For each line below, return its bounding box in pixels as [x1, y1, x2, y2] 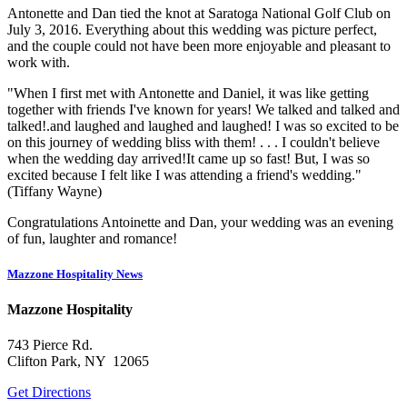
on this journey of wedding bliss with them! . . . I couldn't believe [7, 134, 380, 150]
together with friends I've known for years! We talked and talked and [7, 101, 400, 117]
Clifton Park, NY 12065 [7, 353, 149, 370]
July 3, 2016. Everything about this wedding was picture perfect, [7, 21, 377, 37]
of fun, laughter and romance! [7, 230, 177, 246]
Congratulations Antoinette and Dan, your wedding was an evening [7, 213, 393, 230]
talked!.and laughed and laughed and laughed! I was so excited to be [7, 117, 399, 134]
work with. [7, 54, 70, 70]
